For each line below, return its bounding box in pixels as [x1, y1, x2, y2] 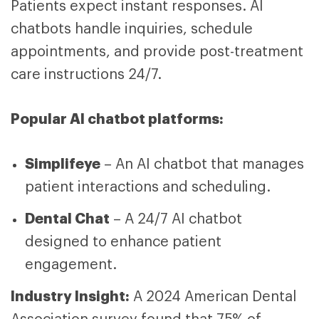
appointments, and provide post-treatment [11, 45, 303, 60]
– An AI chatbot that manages [100, 157, 304, 172]
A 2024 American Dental [133, 290, 296, 305]
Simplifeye [25, 157, 100, 172]
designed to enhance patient [25, 235, 221, 250]
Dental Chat [25, 211, 110, 226]
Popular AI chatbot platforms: [11, 112, 224, 127]
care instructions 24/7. [11, 68, 162, 83]
